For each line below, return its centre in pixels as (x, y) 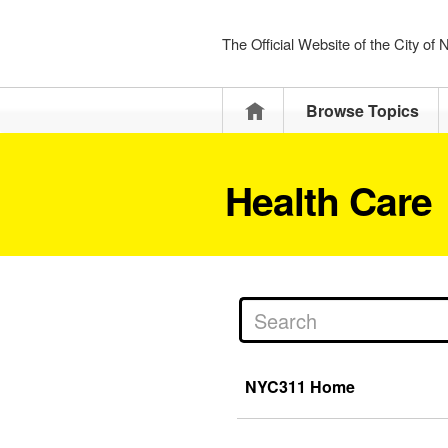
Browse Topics (363, 110)
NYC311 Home (300, 387)
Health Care (328, 200)
